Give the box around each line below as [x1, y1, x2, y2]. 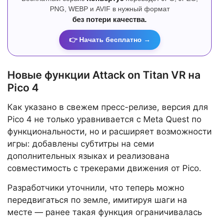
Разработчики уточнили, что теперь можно [7, 183, 184, 193]
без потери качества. [72, 16, 147, 24]
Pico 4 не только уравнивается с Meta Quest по [7, 114, 201, 125]
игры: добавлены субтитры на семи [7, 139, 154, 149]
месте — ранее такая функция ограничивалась [7, 207, 202, 218]
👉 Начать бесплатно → [68, 36, 151, 44]
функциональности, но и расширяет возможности [7, 127, 212, 137]
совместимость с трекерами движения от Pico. [7, 163, 201, 174]
